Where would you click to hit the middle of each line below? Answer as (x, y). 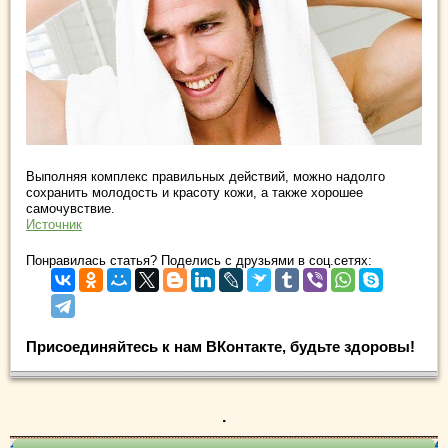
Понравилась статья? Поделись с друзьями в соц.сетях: (199, 260)
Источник (54, 224)
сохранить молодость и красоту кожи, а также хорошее (194, 192)
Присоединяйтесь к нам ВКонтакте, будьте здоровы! (220, 346)
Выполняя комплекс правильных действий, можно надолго (205, 176)
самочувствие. (70, 208)
